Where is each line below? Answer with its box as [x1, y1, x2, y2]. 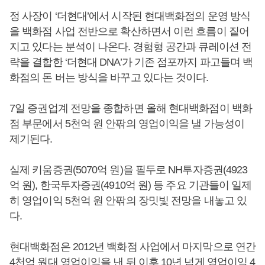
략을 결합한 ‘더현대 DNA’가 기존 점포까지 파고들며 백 [9, 56, 253, 68]
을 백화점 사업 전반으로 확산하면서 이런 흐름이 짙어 [9, 25, 249, 37]
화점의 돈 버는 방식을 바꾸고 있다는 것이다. [9, 72, 209, 83]
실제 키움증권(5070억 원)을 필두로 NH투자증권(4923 [9, 164, 248, 176]
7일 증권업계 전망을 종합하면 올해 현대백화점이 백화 [9, 102, 252, 114]
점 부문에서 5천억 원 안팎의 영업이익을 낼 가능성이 [9, 118, 244, 130]
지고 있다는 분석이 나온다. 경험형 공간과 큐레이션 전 [9, 41, 251, 53]
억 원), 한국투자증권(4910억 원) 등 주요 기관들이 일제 [9, 179, 252, 191]
